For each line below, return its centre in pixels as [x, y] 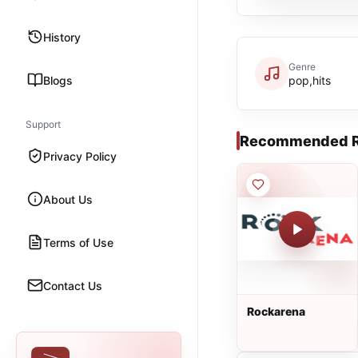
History [62, 37]
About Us [68, 199]
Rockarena [276, 311]
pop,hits [310, 80]
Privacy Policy [80, 156]
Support [43, 124]
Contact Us [73, 285]
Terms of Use [78, 242]
